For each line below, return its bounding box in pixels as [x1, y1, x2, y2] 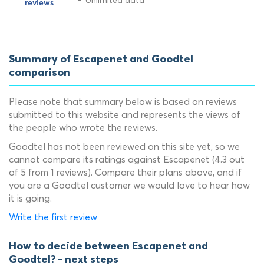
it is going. [9, 192, 52, 204]
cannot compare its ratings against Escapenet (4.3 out [9, 153, 245, 165]
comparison [9, 68, 70, 78]
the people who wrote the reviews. [9, 121, 157, 133]
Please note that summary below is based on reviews [9, 95, 237, 107]
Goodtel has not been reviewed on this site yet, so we [9, 140, 240, 152]
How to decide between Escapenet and [9, 241, 208, 252]
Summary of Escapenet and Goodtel [9, 54, 193, 65]
